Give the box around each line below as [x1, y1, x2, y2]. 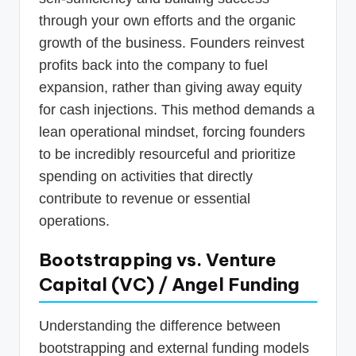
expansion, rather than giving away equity [39, 79, 302, 95]
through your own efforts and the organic [39, 12, 296, 29]
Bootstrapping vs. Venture [39, 248, 277, 271]
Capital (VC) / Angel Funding [39, 273, 300, 296]
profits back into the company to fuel [39, 56, 268, 73]
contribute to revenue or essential [39, 190, 250, 207]
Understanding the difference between [39, 317, 281, 334]
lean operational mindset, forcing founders [39, 123, 305, 140]
